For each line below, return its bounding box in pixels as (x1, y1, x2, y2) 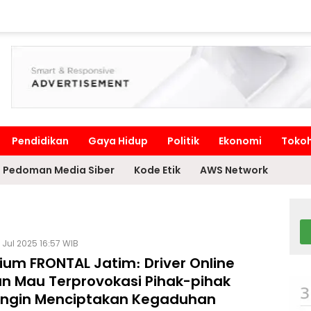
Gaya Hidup (88, 134, 148, 148)
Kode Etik (134, 163, 180, 177)
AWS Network (200, 163, 268, 177)
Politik (167, 134, 199, 148)
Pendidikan (12, 134, 69, 148)
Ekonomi (219, 134, 262, 148)
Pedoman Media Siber (3, 163, 115, 177)
